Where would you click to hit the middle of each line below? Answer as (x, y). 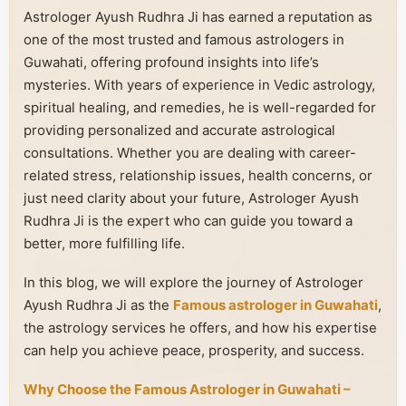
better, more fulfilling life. (104, 243)
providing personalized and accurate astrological (179, 130)
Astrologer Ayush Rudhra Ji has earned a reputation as (198, 17)
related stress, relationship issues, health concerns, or (198, 175)
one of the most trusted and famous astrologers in (184, 39)
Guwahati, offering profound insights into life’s (171, 62)
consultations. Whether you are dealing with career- (190, 153)
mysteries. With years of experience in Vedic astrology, (199, 85)
